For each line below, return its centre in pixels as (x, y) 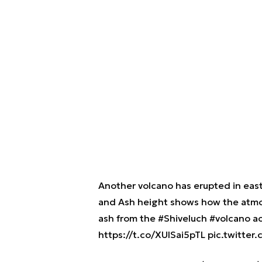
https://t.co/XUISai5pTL (151, 235)
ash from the (128, 218)
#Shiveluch (182, 218)
